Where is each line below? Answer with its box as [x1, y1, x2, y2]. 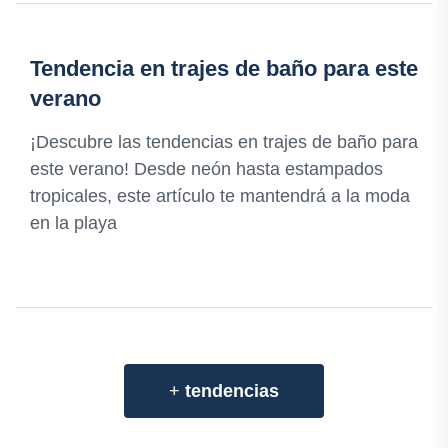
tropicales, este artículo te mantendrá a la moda [30, 186, 410, 207]
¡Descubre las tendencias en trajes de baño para [30, 132, 418, 153]
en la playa [30, 213, 117, 234]
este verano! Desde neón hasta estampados [30, 159, 383, 180]
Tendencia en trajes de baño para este [30, 56, 418, 82]
